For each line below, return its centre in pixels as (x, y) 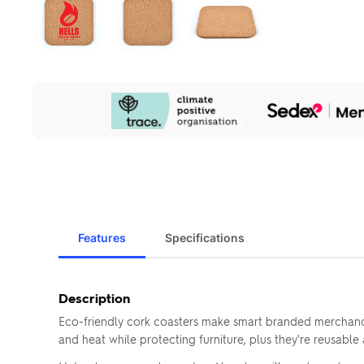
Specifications (205, 238)
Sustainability (70, 103)
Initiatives (59, 117)
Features (102, 238)
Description (94, 298)
